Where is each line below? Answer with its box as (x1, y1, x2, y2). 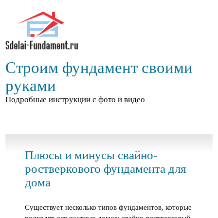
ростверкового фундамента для (25, 162, 187, 175)
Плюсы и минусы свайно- (25, 148, 158, 162)
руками (5, 77, 56, 94)
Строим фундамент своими (5, 59, 193, 76)
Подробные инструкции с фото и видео (5, 95, 145, 104)
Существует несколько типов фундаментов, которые (25, 203, 192, 211)
